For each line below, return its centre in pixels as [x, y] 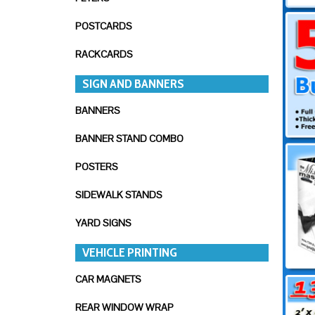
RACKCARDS [104, 54]
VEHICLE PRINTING [130, 252]
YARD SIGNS [103, 223]
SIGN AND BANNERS [133, 84]
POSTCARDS [104, 26]
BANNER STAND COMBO [129, 139]
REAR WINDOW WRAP [124, 307]
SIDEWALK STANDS [119, 195]
